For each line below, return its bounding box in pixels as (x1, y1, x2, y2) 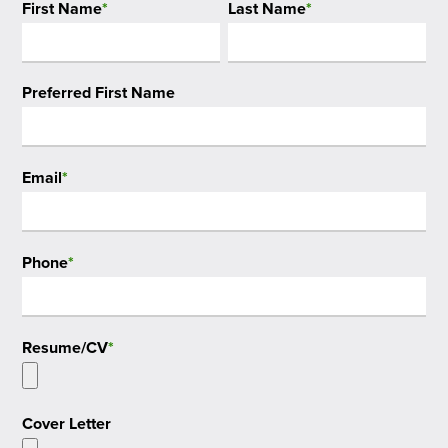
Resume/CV (22, 335, 109, 359)
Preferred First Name (22, 81, 176, 105)
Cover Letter (22, 412, 112, 436)
